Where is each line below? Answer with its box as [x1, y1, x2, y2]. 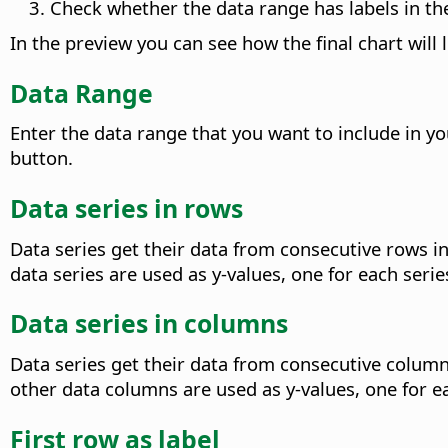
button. [10, 145, 73, 171]
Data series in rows [10, 190, 243, 225]
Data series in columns [10, 306, 288, 341]
